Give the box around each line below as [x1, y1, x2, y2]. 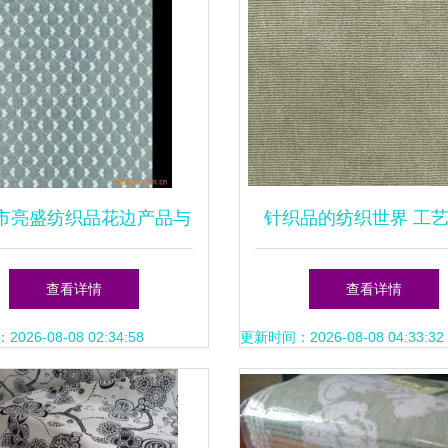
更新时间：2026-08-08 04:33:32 [240, 329, 444, 345]
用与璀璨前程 [320, 268, 428, 288]
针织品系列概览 [11, 268, 137, 288]
